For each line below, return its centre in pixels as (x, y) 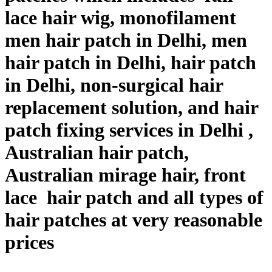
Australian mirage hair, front (125, 175)
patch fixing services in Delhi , (129, 130)
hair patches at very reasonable (134, 219)
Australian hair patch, (97, 152)
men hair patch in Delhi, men (126, 40)
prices (29, 242)
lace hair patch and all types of (134, 197)
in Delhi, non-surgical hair (114, 85)
